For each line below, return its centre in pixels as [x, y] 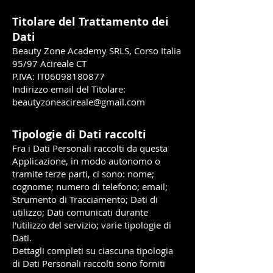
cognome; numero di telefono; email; [90, 186]
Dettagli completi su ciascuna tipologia [93, 250]
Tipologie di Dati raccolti [79, 134]
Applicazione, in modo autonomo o [86, 161]
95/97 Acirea [39, 63]
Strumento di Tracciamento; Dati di [85, 199]
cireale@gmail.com [105, 102]
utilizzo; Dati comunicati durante [80, 212]
